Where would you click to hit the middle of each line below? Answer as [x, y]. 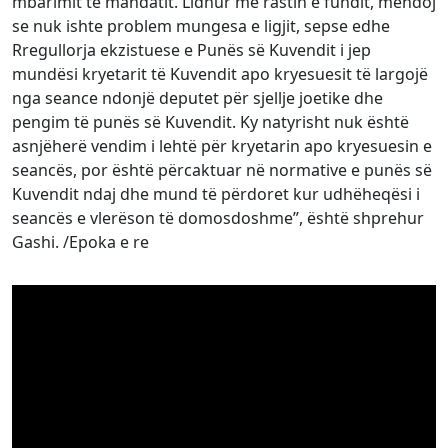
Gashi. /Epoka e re [80, 242]
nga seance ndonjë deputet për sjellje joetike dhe [197, 98]
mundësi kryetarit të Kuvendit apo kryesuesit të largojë [220, 74]
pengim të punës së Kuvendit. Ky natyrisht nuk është [210, 122]
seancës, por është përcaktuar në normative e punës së [222, 170]
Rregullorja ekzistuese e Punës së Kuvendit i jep [191, 50]
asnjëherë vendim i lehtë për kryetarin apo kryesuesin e [222, 146]
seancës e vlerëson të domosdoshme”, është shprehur [218, 218]
